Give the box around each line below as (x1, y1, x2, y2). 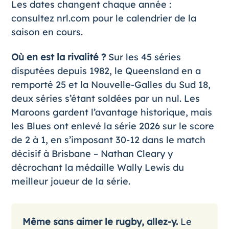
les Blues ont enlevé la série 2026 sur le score (11, 120, 214, 132)
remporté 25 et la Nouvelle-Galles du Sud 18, (11, 79, 211, 90)
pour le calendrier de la (89, 12, 196, 24)
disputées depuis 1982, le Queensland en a (11, 65, 201, 77)
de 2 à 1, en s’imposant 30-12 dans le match (11, 134, 205, 146)
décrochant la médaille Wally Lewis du (11, 162, 184, 173)
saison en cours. (11, 26, 83, 38)
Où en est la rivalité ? (11, 51, 106, 63)
